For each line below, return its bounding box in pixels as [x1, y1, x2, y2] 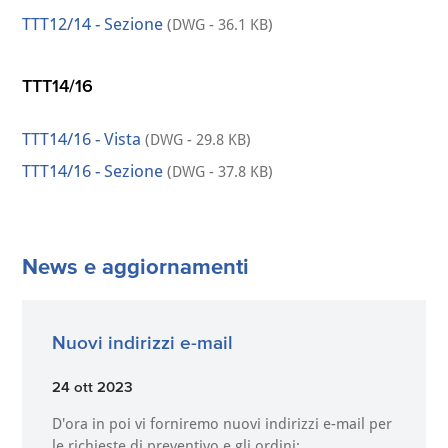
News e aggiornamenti [22, 254, 250, 278]
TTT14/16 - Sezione [22, 161, 164, 181]
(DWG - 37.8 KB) [163, 163, 274, 181]
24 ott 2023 [52, 378, 134, 395]
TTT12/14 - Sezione [22, 14, 164, 34]
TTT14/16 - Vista [22, 129, 146, 149]
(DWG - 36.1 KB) [163, 16, 274, 34]
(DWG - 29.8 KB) [145, 131, 252, 149]
